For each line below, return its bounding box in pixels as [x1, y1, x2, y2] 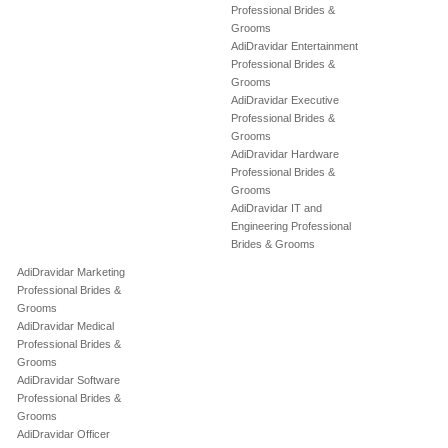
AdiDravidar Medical [17, 320, 114, 333]
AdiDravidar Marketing [17, 266, 125, 279]
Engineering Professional [231, 220, 351, 233]
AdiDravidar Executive [231, 94, 339, 107]
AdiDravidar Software [17, 374, 120, 387]
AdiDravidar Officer [17, 428, 110, 441]
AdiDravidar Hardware [231, 148, 339, 161]
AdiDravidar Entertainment [231, 40, 358, 53]
